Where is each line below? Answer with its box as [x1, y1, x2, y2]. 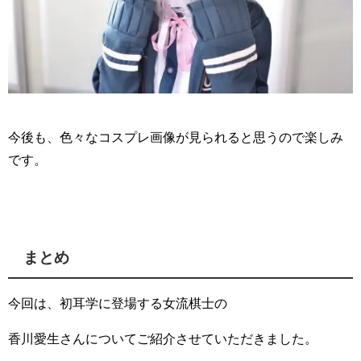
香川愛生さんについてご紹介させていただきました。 [8, 331, 317, 345]
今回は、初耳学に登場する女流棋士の [8, 296, 227, 309]
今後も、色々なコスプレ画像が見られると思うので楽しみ [8, 130, 343, 143]
